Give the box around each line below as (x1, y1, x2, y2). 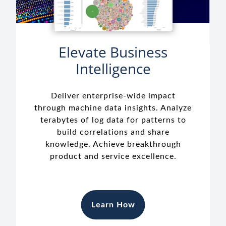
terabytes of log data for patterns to (40, 116, 186, 125)
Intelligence (75, 59, 151, 79)
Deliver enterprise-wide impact (50, 92, 176, 100)
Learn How (91, 201, 135, 209)
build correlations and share (56, 128, 169, 137)
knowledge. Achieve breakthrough (45, 140, 181, 149)
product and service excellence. (49, 152, 177, 161)
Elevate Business (59, 42, 167, 62)
